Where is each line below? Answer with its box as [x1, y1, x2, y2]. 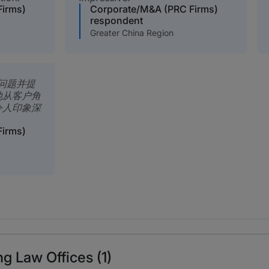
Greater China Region [89, 28, 174, 38]
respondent [89, 14, 143, 27]
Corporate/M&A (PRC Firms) [89, 3, 218, 16]
